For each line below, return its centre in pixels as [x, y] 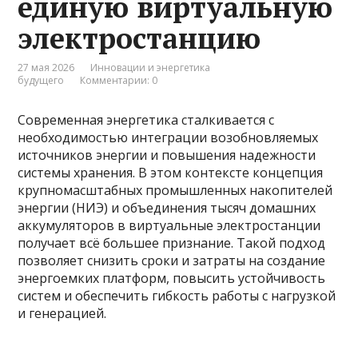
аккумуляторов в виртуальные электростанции [169, 225]
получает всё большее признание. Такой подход [172, 243]
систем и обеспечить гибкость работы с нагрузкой [177, 296]
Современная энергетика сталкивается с [146, 120]
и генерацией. [62, 313]
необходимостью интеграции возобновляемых [168, 137]
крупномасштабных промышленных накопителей [175, 190]
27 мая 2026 [46, 68]
